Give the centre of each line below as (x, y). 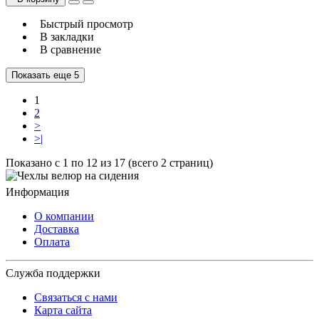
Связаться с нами (76, 297)
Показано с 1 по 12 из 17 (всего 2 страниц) (109, 162)
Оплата (52, 241)
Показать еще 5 (45, 75)
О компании (64, 216)
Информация (37, 192)
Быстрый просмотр (84, 23)
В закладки (64, 36)
